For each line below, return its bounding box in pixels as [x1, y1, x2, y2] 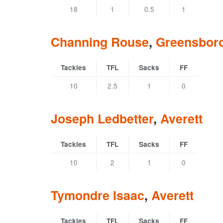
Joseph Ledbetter [51, 110, 153, 128]
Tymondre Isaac [51, 186, 144, 205]
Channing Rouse [51, 33, 149, 51]
